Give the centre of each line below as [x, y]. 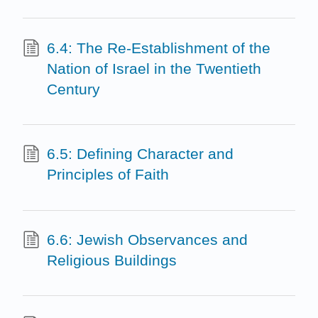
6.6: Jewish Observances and [147, 239]
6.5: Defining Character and [140, 154]
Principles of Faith [108, 175]
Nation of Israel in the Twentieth [154, 68]
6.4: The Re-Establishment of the [158, 48]
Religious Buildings [111, 260]
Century [73, 89]
